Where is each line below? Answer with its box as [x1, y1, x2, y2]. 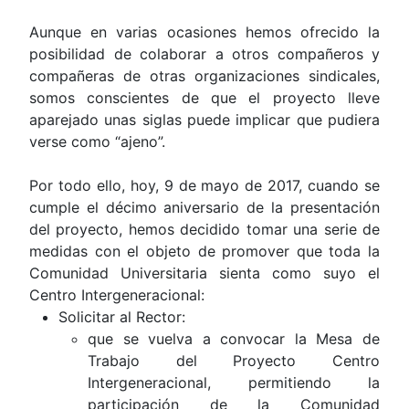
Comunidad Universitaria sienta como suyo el [29, 264, 380, 283]
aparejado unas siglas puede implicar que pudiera [29, 110, 380, 130]
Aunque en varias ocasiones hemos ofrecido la [29, 23, 380, 42]
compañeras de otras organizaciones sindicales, [29, 67, 380, 86]
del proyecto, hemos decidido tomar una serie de [29, 220, 380, 239]
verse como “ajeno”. [29, 132, 165, 152]
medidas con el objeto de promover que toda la [29, 242, 380, 261]
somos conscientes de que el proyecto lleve [29, 89, 380, 108]
